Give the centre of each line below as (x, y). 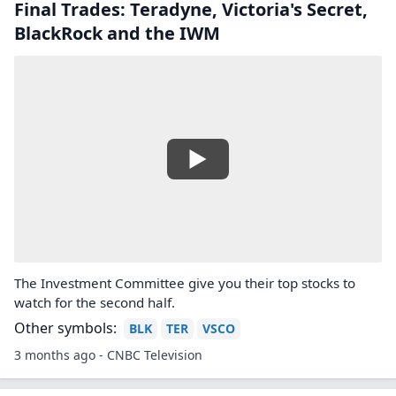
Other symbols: (65, 328)
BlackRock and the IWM (117, 33)
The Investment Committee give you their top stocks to (185, 283)
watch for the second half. (95, 302)
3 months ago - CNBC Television (108, 355)
